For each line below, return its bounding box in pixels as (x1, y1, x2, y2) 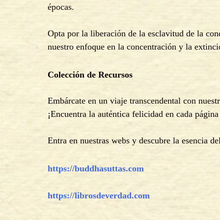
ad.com (122, 191, 150, 201)
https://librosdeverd (48, 191, 122, 201)
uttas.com (107, 163, 144, 173)
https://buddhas (48, 163, 107, 173)
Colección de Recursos (48, 69, 133, 80)
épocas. (48, 1, 74, 12)
